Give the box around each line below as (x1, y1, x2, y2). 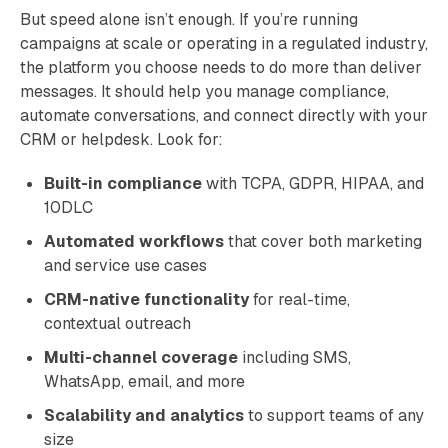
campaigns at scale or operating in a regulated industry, (20, 33, 428, 54)
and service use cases (44, 255, 207, 276)
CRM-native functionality (44, 289, 249, 310)
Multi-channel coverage (44, 347, 238, 368)
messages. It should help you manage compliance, (20, 81, 389, 102)
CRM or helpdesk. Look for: (20, 129, 223, 150)
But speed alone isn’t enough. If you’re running (20, 9, 358, 30)
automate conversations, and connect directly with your (20, 105, 428, 126)
